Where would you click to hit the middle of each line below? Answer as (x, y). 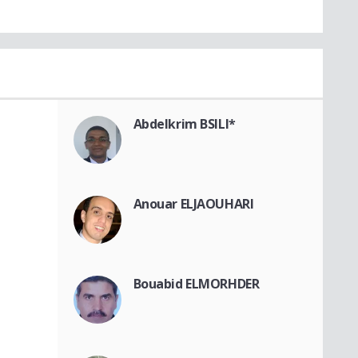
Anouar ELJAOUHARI (193, 203)
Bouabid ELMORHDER (196, 283)
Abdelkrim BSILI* (184, 123)
